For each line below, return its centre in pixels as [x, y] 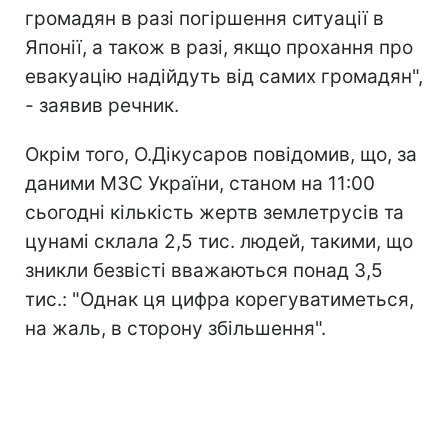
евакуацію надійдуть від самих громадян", [224, 76]
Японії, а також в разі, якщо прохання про [219, 47]
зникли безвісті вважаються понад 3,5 [204, 270]
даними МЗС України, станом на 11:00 [200, 183]
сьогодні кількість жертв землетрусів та [214, 212]
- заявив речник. [102, 105]
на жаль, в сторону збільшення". [175, 328]
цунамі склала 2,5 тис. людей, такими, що [219, 241]
